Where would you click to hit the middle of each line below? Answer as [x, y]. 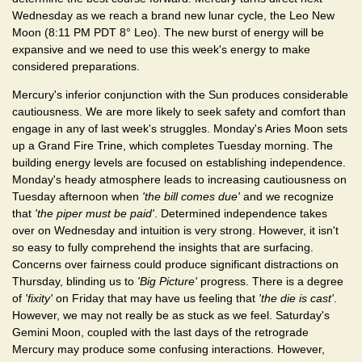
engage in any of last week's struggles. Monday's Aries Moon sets [180, 129]
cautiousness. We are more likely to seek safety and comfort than [179, 112]
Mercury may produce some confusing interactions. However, [168, 349]
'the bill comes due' [191, 197]
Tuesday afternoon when [77, 197]
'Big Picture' [167, 282]
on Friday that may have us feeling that [156, 299]
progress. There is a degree [270, 282]
